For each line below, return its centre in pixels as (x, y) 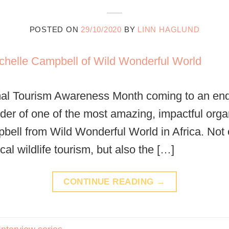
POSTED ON (55, 30)
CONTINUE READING (110, 181)
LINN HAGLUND (169, 30)
